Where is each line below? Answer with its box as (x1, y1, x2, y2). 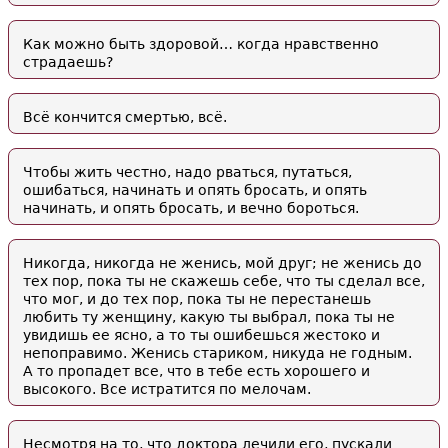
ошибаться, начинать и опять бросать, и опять (23, 182, 367, 198)
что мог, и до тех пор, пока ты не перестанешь (23, 291, 371, 307)
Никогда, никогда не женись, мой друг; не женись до (23, 255, 422, 271)
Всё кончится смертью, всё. (23, 109, 227, 125)
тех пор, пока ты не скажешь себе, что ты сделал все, (23, 273, 425, 289)
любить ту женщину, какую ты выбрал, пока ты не (23, 309, 395, 325)
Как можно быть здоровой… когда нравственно (23, 36, 379, 52)
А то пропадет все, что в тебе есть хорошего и (23, 363, 370, 379)
